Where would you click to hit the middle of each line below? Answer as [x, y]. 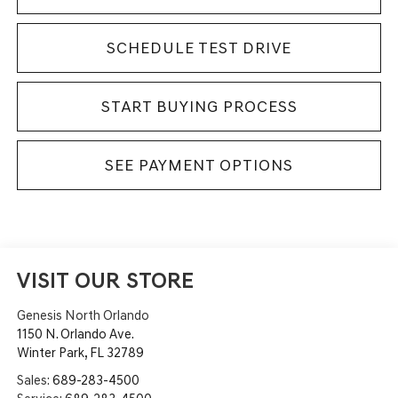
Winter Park [50, 352]
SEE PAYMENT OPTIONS [199, 165]
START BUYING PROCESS [199, 106]
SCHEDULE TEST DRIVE [199, 48]
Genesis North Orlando [83, 315]
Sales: [34, 380]
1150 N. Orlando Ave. [75, 334]
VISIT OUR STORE [105, 280]
